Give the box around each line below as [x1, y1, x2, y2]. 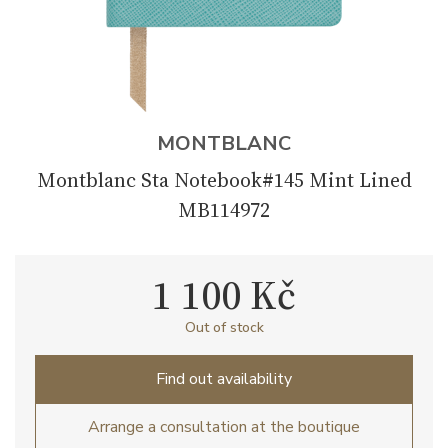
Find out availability [156, 368, 292, 390]
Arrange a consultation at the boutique [88, 416, 360, 438]
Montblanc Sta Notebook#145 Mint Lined [36, 166, 412, 194]
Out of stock [184, 318, 264, 337]
